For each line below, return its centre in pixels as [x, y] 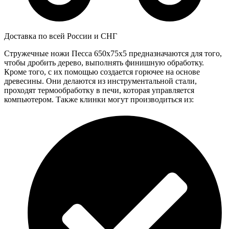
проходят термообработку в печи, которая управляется [99, 90]
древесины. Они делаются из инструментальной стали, [100, 81]
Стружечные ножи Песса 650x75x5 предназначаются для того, [113, 53]
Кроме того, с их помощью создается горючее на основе [102, 72]
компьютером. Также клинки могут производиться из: [99, 99]
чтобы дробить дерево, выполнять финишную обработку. [104, 62]
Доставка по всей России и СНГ [61, 36]
